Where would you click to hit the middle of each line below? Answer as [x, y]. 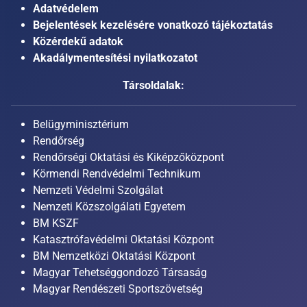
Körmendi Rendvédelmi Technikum [117, 174]
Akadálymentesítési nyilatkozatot [115, 58]
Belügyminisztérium [81, 125]
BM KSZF [56, 223]
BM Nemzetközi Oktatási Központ [114, 256]
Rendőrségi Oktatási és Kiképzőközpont [128, 158]
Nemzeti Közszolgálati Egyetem [109, 207]
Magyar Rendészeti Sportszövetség [118, 289]
